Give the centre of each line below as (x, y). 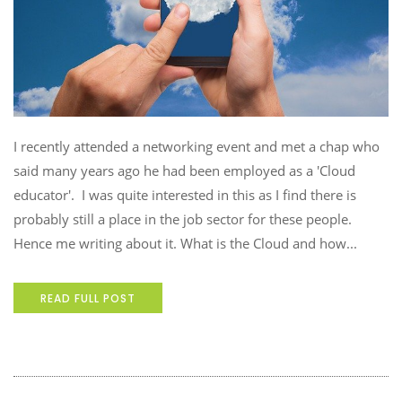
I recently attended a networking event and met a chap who (197, 146)
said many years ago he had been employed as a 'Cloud (184, 170)
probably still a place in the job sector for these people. (184, 218)
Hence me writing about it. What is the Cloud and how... (185, 243)
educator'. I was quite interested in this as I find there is (185, 194)
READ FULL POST (88, 298)
